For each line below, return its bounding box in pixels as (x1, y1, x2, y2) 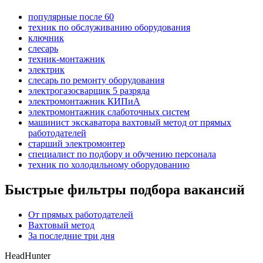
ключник (28, 33, 64, 43)
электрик (28, 65, 65, 75)
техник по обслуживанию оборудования (28, 22, 190, 33)
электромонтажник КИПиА (28, 96, 140, 107)
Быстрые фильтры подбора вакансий (5, 182, 245, 198)
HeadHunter (5, 251, 50, 261)
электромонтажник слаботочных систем (28, 107, 190, 117)
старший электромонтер (28, 139, 125, 149)
